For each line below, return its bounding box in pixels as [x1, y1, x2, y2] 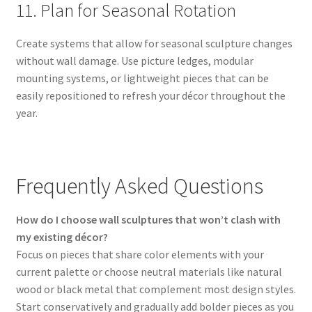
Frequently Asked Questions [15, 171, 263, 200]
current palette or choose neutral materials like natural [15, 265, 282, 279]
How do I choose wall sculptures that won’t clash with [15, 212, 281, 227]
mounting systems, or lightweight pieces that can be [15, 70, 269, 85]
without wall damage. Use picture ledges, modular [15, 53, 253, 68]
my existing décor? [15, 230, 108, 244]
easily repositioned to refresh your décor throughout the [15, 88, 286, 102]
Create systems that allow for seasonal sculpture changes [15, 36, 292, 50]
